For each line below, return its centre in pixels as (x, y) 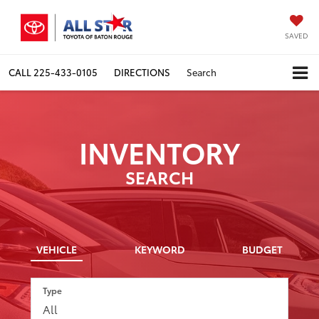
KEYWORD (159, 250)
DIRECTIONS (142, 72)
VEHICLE (57, 250)
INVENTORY (159, 152)
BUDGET (262, 250)
